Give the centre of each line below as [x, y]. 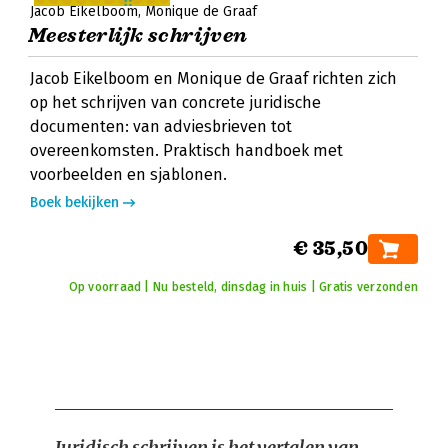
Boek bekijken [74, 202]
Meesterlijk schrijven [138, 35]
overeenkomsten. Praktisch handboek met [186, 150]
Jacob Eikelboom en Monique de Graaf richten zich [213, 78]
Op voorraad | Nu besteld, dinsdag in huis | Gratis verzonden [243, 287]
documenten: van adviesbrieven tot [161, 126]
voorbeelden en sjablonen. [128, 174]
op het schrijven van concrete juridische [175, 102]
